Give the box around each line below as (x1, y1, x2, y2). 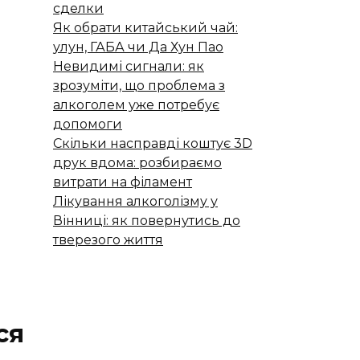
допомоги (53, 116, 122, 132)
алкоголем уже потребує (53, 96, 219, 112)
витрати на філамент (53, 174, 192, 190)
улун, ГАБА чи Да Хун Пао (53, 39, 223, 55)
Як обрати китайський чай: (53, 19, 238, 35)
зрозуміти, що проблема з (53, 77, 225, 93)
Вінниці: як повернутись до (53, 212, 240, 228)
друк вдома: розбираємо (53, 154, 222, 170)
